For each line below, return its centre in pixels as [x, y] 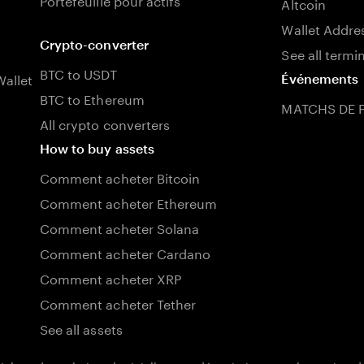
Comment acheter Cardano [126, 252]
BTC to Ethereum [92, 98]
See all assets [81, 328]
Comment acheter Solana [120, 227]
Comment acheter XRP [110, 277]
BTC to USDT [78, 73]
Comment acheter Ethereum [129, 202]
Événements [320, 78]
